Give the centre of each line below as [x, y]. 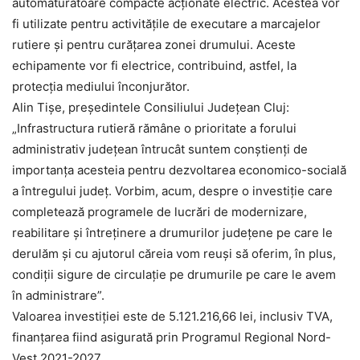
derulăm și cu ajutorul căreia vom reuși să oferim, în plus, [174, 254]
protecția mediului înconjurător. [101, 87]
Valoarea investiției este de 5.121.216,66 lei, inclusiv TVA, [172, 317]
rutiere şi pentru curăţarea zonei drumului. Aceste [154, 45]
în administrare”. [58, 296]
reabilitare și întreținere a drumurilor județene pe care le [172, 233]
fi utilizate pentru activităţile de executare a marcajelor [166, 24]
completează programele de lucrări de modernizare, [160, 212]
